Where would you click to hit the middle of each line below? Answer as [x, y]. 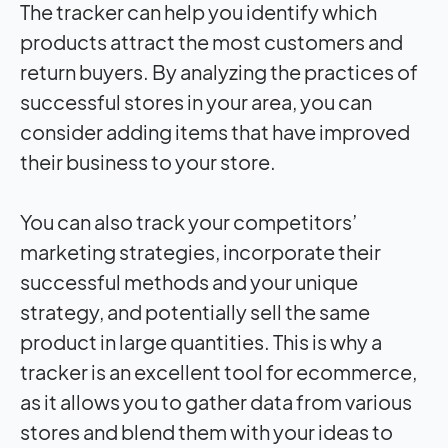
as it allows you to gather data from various [216, 402]
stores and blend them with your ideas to [206, 432]
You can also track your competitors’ [188, 222]
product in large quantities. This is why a [201, 342]
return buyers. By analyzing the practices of [219, 72]
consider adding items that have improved [215, 132]
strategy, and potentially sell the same [195, 312]
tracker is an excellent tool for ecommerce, [218, 372]
